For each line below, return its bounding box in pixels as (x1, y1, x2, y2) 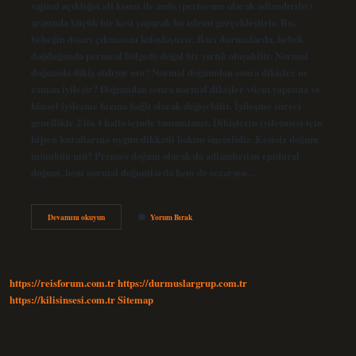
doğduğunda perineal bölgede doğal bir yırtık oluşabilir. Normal (30, 48, 308, 63)
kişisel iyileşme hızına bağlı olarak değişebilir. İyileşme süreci (30, 98, 301, 113)
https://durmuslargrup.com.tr (118, 276, 247, 291)
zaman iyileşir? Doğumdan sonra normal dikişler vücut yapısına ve (30, 81, 320, 96)
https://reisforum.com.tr (10, 276, 115, 291)
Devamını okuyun (47, 211, 105, 222)
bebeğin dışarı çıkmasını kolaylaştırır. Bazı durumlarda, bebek (30, 31, 304, 46)
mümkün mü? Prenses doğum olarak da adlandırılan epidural (30, 148, 300, 163)
